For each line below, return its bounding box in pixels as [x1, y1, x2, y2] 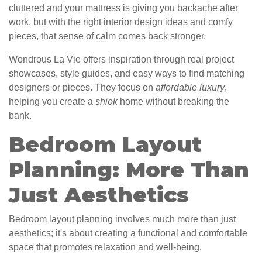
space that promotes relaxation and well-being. [9, 242, 202, 253]
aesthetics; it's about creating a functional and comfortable [9, 228, 247, 239]
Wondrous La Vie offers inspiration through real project [9, 54, 234, 65]
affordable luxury [156, 82, 225, 93]
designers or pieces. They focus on [9, 82, 156, 93]
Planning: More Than [9, 157, 249, 183]
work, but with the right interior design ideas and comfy [9, 17, 233, 27]
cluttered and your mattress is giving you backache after [9, 3, 238, 13]
